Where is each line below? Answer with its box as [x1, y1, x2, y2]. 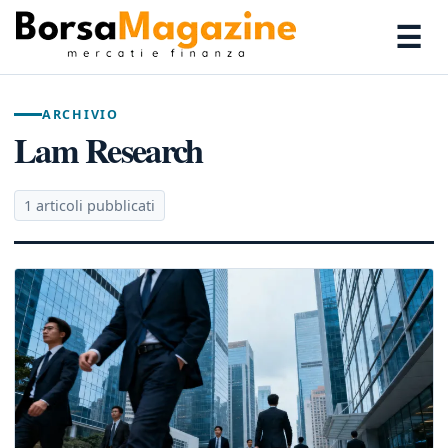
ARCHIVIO [42, 106, 119, 123]
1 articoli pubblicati [24, 196, 155, 215]
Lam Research [14, 125, 203, 175]
